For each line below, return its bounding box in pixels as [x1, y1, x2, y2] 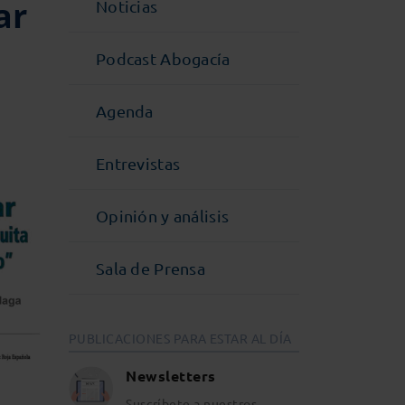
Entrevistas [96, 154, 181, 173]
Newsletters [126, 366, 216, 385]
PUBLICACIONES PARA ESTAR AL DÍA [69, 330, 292, 346]
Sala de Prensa [96, 259, 206, 278]
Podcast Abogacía [96, 49, 231, 68]
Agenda [96, 101, 154, 120]
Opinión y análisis [96, 206, 230, 225]
